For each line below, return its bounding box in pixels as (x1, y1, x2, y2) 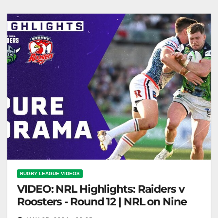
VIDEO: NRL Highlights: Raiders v (17, 182, 184, 196)
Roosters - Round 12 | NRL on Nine (17, 195, 187, 209)
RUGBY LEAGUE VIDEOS (20, 171, 80, 177)
